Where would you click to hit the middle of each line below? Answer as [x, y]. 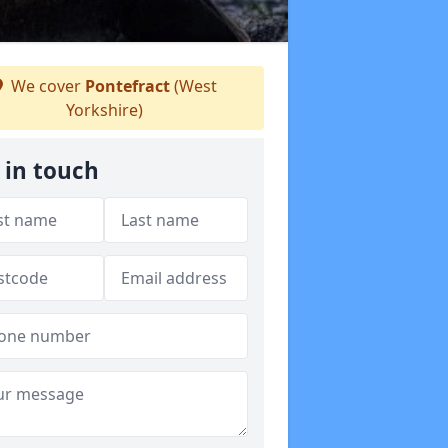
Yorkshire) [104, 110]
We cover [46, 86]
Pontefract [127, 86]
